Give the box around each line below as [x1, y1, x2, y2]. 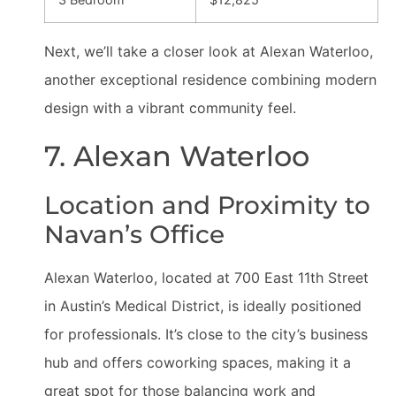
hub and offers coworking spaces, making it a [44, 354, 351, 371]
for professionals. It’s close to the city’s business [44, 325, 368, 343]
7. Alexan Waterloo [44, 139, 309, 173]
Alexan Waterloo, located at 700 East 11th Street [44, 269, 369, 286]
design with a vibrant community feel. [44, 99, 296, 117]
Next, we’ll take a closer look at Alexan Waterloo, [44, 42, 373, 60]
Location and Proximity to [44, 190, 370, 220]
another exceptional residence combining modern [44, 71, 377, 88]
